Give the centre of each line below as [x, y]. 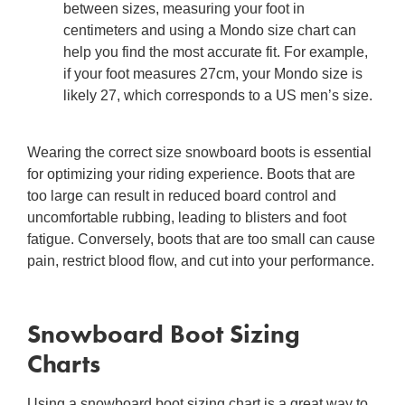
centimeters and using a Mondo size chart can [210, 31]
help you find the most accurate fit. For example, [216, 52]
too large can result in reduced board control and [182, 195]
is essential [335, 152]
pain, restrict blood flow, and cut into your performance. [201, 260]
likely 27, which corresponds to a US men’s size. [218, 96]
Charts [64, 364]
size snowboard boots [227, 152]
